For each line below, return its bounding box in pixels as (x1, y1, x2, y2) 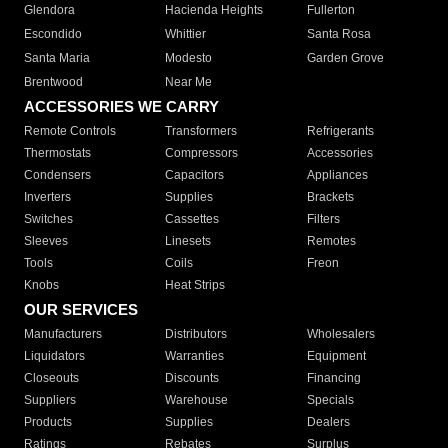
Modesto (165, 51, 213, 65)
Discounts (165, 371, 220, 385)
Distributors (165, 327, 228, 341)
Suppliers (24, 393, 76, 407)
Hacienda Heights (165, 3, 264, 17)
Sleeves (24, 234, 68, 248)
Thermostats (24, 146, 91, 160)
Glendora (24, 3, 75, 17)
